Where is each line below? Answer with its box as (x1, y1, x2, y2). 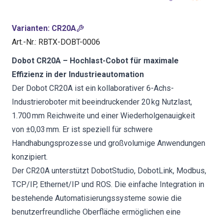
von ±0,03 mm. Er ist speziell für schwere (12, 125, 153, 134)
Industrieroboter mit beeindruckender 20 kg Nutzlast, (12, 97, 192, 107)
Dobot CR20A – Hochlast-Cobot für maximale (12, 56, 179, 65)
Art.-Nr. (12, 37, 35, 47)
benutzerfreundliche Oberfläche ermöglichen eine (12, 207, 181, 217)
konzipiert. (12, 152, 48, 162)
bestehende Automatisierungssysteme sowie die (12, 193, 182, 203)
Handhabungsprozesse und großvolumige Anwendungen (12, 138, 205, 148)
